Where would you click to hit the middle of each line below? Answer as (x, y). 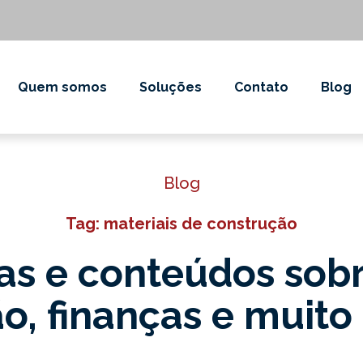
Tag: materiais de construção (181, 224)
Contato (261, 87)
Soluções (171, 87)
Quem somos (62, 87)
